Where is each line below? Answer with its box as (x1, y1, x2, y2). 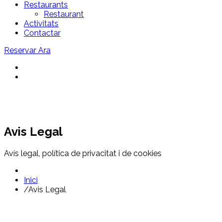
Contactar (24, 28, 60, 38)
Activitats (24, 19, 58, 28)
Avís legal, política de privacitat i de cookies (4, 148, 162, 158)
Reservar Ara (4, 46, 51, 55)
